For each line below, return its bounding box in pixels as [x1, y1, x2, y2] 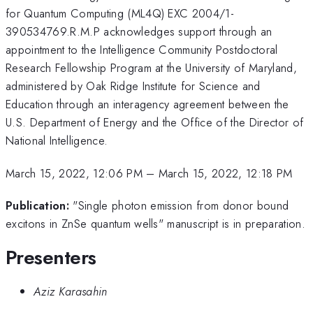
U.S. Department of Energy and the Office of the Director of [6, 114, 304, 131]
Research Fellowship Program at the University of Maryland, [6, 59, 297, 77]
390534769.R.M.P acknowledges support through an [6, 23, 272, 41]
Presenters [6, 242, 96, 272]
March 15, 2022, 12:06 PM [6, 164, 143, 182]
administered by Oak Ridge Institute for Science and [6, 78, 261, 95]
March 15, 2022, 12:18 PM [158, 164, 293, 182]
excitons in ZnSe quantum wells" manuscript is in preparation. [6, 215, 305, 233]
